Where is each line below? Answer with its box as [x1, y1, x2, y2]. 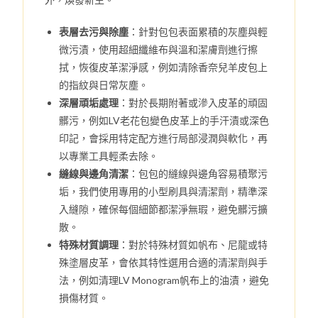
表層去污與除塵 [59, 26, 129, 38]
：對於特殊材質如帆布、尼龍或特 [119, 238, 268, 251]
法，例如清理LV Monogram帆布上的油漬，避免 [59, 274, 270, 286]
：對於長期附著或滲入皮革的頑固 [119, 97, 268, 109]
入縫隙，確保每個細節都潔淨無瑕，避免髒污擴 [59, 203, 268, 215]
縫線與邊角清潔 [59, 168, 129, 180]
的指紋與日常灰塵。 [59, 79, 149, 91]
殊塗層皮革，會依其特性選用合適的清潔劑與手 [59, 256, 268, 268]
